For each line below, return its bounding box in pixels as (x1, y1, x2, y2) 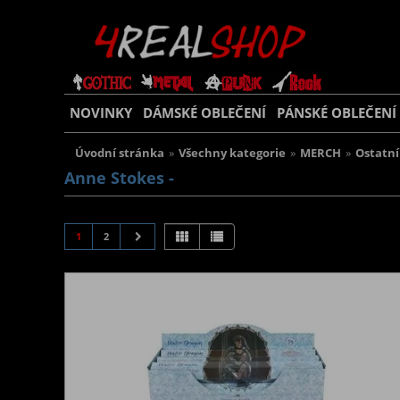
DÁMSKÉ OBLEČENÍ (143, 104, 266, 122)
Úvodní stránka (75, 146, 164, 161)
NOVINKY (70, 104, 132, 122)
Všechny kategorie (179, 146, 286, 161)
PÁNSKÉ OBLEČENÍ (277, 104, 396, 122)
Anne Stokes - (64, 167, 174, 188)
